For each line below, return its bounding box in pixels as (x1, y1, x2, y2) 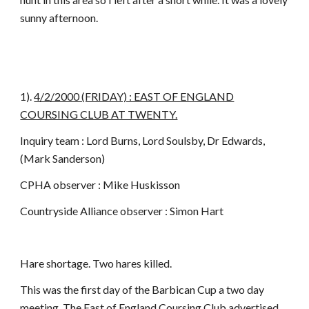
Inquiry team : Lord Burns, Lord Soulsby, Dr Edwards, (20, 134, 266, 147)
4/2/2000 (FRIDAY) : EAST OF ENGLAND (34, 90, 235, 103)
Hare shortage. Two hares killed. (20, 257, 172, 270)
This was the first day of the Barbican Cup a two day (20, 283, 265, 296)
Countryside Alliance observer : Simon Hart (20, 204, 224, 217)
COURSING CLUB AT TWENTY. (20, 108, 178, 121)
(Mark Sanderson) (20, 152, 106, 165)
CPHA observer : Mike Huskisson (20, 178, 181, 191)
